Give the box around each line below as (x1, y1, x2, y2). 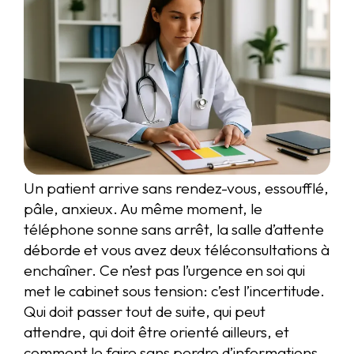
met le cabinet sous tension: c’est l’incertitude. (24, 281, 325, 300)
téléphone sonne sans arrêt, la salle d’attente (24, 219, 324, 239)
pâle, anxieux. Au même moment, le (24, 198, 262, 218)
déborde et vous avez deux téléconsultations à (24, 239, 330, 259)
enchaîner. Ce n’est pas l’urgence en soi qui (24, 260, 305, 280)
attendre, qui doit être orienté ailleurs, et (24, 322, 289, 341)
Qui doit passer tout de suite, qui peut (24, 301, 265, 321)
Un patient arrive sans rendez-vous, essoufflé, (24, 178, 329, 198)
